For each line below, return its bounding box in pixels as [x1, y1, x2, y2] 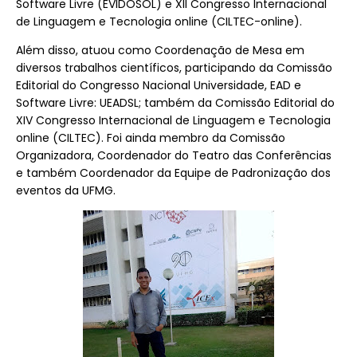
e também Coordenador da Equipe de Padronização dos [16, 165, 331, 181]
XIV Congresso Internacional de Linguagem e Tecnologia [16, 112, 331, 128]
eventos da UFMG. [16, 182, 116, 198]
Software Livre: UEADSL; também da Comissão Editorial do [16, 95, 335, 111]
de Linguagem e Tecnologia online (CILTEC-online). [16, 14, 302, 29]
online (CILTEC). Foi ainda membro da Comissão [16, 130, 285, 146]
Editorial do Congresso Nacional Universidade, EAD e [16, 77, 301, 93]
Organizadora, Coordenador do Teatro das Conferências [16, 147, 331, 163]
